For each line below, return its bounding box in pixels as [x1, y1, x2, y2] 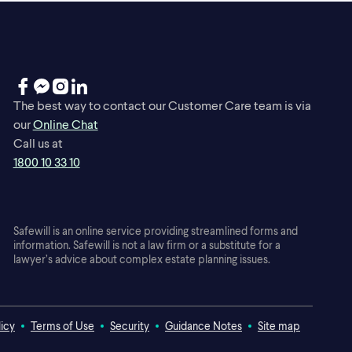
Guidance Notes [164, 318, 242, 332]
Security [109, 318, 149, 332]
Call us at [13, 134, 63, 150]
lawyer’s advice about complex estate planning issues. [13, 251, 270, 266]
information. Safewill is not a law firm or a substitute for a [13, 237, 280, 251]
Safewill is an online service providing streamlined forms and [13, 223, 298, 237]
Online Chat [32, 115, 98, 131]
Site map [257, 318, 300, 332]
